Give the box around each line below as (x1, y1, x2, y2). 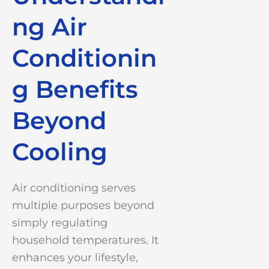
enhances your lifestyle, (12, 251, 138, 265)
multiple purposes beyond (12, 199, 154, 213)
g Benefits (12, 74, 138, 104)
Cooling (12, 137, 107, 167)
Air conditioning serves (12, 181, 136, 195)
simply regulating (12, 216, 107, 230)
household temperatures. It (12, 234, 159, 247)
